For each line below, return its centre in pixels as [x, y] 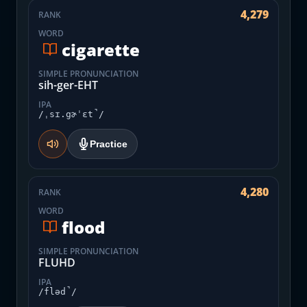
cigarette [101, 49]
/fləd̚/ [58, 292]
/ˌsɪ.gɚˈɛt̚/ [71, 114]
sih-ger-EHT [68, 85]
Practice [109, 144]
